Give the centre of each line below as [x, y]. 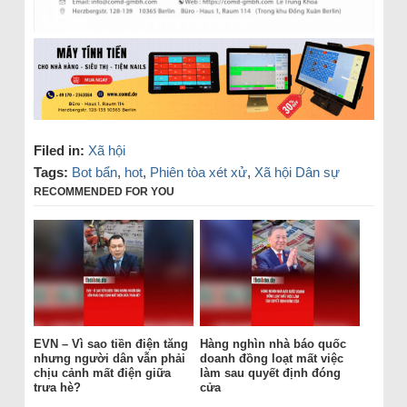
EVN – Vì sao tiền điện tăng [110, 343]
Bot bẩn [94, 172]
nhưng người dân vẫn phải [109, 358]
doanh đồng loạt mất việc [271, 358]
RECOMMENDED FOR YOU [104, 191]
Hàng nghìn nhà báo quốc [273, 343]
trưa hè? [57, 387]
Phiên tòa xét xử [198, 172]
